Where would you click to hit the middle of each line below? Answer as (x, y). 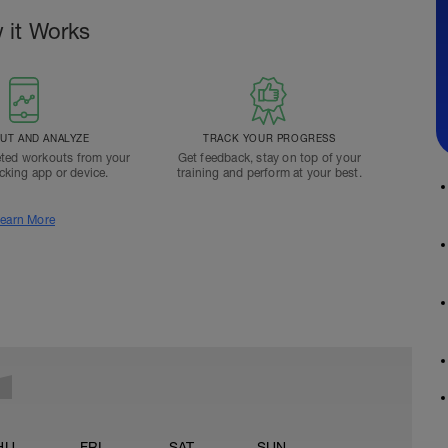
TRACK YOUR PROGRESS (269, 138)
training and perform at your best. (269, 173)
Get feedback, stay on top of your (269, 158)
